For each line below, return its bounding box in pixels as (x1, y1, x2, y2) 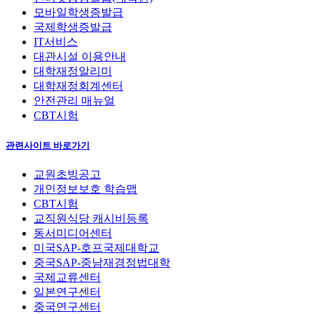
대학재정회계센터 (34, 80, 123, 93)
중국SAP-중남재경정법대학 (34, 256, 170, 268)
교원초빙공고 (34, 168, 101, 180)
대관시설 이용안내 (34, 50, 126, 63)
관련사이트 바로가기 (6, 139, 90, 151)
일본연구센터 (34, 285, 101, 298)
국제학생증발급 (34, 21, 112, 34)
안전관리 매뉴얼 (34, 95, 115, 107)
